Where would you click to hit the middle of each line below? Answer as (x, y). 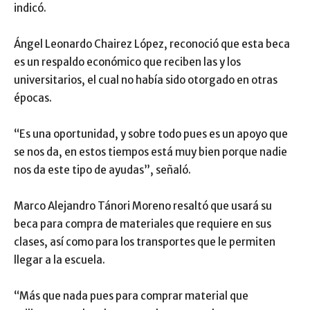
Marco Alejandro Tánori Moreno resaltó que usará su (143, 206)
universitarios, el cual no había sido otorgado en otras (146, 80)
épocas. (33, 98)
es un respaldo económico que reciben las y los (127, 62)
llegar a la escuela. (60, 260)
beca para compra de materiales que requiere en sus (143, 224)
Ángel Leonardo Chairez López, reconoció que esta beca (152, 44)
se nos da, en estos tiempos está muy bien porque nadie (151, 152)
